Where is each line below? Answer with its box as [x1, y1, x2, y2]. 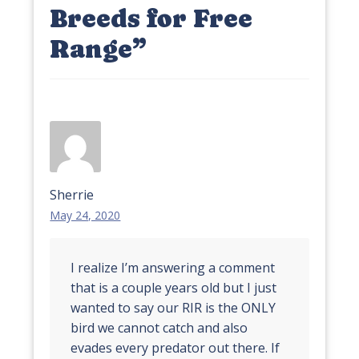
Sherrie [50, 185, 95, 204]
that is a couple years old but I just [71, 279, 277, 297]
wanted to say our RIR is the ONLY [71, 299, 276, 317]
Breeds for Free [50, 4, 253, 34]
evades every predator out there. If [71, 339, 280, 357]
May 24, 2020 [50, 207, 121, 223]
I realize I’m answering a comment [71, 259, 276, 277]
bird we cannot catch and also [71, 319, 248, 337]
